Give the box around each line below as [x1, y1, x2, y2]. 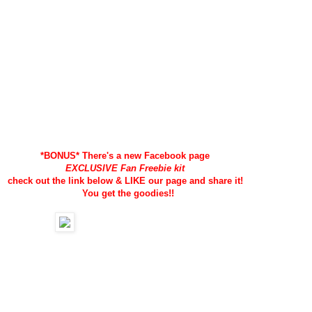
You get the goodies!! [79, 187, 174, 198]
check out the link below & [7, 175, 125, 186]
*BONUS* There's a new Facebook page [40, 150, 213, 161]
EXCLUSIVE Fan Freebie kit [65, 162, 185, 173]
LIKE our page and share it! [124, 175, 246, 186]
